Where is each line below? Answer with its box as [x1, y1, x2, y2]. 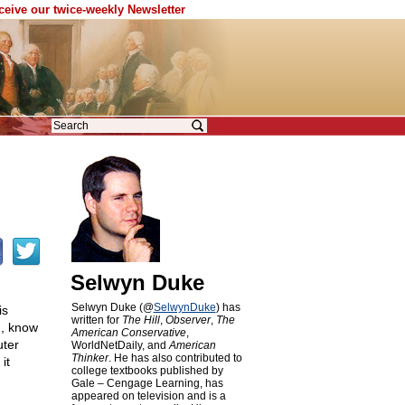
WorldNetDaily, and [71, 339, 169, 352]
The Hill [121, 314, 160, 326]
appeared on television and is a [71, 390, 226, 402]
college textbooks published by [71, 364, 223, 377]
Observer [165, 314, 211, 326]
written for [71, 314, 122, 326]
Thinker [71, 352, 108, 364]
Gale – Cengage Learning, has [71, 377, 223, 390]
